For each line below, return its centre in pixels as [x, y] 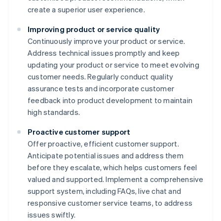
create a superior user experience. [86, 10]
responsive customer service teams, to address [110, 203]
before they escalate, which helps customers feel [112, 167]
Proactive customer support [79, 132]
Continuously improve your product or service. [107, 41]
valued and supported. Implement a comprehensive [116, 179]
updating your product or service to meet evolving [113, 65]
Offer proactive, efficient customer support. [103, 144]
